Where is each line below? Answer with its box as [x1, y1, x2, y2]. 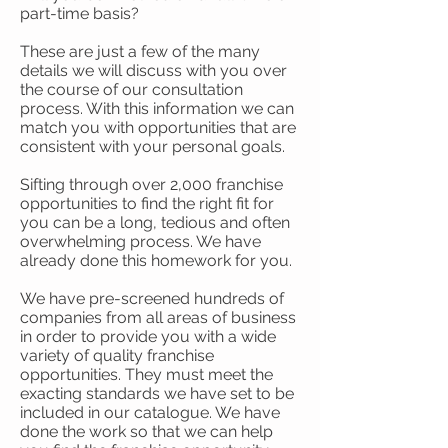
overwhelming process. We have [20, 232, 261, 251]
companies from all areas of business [20, 308, 296, 327]
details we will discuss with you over [20, 61, 287, 80]
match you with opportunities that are [20, 118, 296, 137]
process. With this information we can [20, 99, 294, 118]
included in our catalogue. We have [20, 403, 280, 422]
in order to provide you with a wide [20, 327, 276, 346]
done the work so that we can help [20, 422, 273, 441]
